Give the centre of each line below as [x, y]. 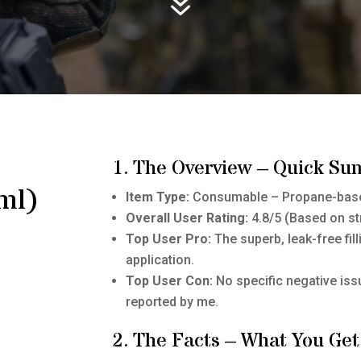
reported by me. [172, 302]
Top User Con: [170, 281]
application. [160, 260]
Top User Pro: [169, 239]
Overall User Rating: [187, 218]
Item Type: [158, 197]
